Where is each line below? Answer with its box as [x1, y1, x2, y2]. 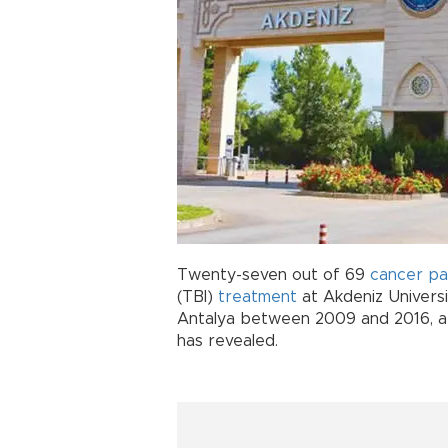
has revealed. [177, 333, 278, 349]
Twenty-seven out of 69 [177, 267, 370, 283]
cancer [370, 267, 423, 283]
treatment [218, 289, 297, 305]
